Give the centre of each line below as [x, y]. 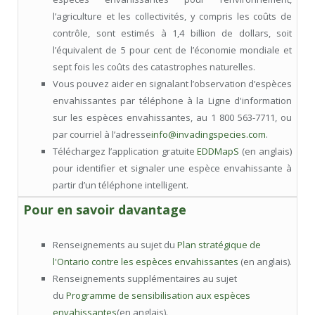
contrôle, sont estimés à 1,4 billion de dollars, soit [172, 33]
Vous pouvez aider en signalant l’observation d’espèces [172, 84]
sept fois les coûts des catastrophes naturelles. [154, 67]
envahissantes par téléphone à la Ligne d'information [172, 101]
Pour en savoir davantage [105, 210]
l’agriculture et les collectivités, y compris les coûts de [172, 17]
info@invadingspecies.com [208, 135]
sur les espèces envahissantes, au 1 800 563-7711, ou [172, 118]
